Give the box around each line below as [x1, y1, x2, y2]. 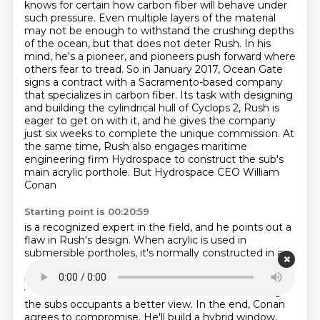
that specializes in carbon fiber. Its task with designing [24, 89, 293, 101]
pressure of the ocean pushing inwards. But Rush [24, 272, 269, 285]
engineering [24, 153, 88, 166]
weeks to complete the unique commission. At [59, 127, 294, 140]
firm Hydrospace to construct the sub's [87, 153, 284, 166]
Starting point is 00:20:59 [24, 206, 149, 217]
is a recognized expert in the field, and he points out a [24, 221, 291, 234]
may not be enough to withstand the [24, 24, 213, 37]
